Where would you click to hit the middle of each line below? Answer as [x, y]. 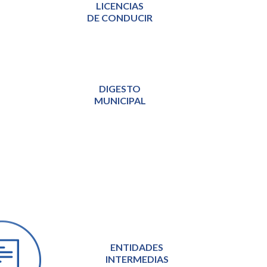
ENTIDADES [137, 247]
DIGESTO [120, 88]
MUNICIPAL [120, 100]
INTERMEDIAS [137, 259]
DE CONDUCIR [120, 18]
